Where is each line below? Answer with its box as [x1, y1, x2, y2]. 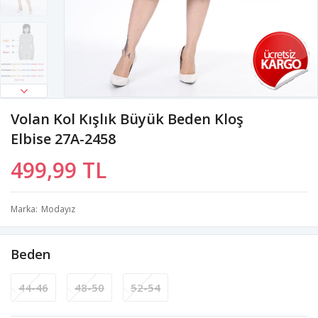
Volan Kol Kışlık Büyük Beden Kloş [11, 109, 243, 128]
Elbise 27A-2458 [11, 128, 116, 148]
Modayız [41, 202, 75, 215]
